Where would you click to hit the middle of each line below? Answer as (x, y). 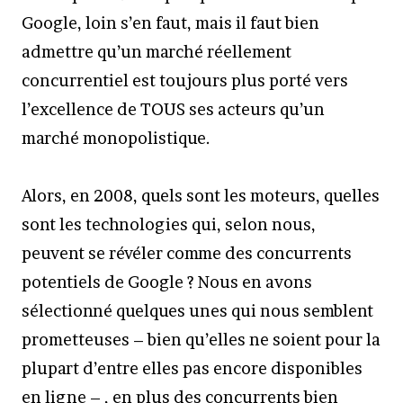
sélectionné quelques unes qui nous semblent (197, 311)
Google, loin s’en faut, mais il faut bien (170, 23)
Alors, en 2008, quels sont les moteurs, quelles (201, 196)
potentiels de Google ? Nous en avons (167, 282)
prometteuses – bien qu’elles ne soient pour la (201, 340)
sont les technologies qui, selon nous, (169, 224)
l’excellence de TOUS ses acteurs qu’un (173, 109)
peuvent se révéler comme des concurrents (187, 253)
